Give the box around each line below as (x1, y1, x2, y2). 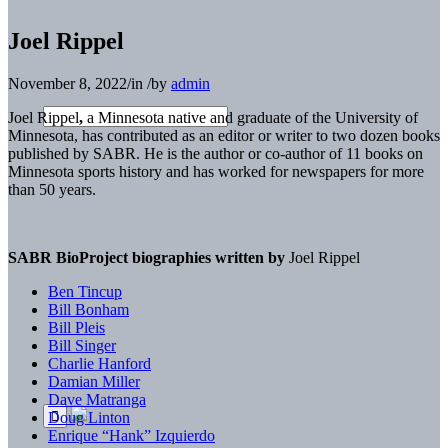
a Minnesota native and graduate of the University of (83, 108, 418, 126)
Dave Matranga (48, 390, 146, 408)
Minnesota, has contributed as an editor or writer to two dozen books (8, 126, 440, 144)
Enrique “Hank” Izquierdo (48, 426, 215, 444)
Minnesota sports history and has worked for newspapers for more (8, 162, 424, 180)
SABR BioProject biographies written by (8, 248, 289, 266)
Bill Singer (48, 336, 116, 354)
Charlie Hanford (48, 354, 151, 372)
